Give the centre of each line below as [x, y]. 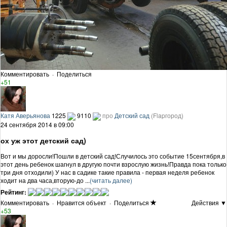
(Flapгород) [167, 115]
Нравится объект [82, 202]
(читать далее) [111, 180]
